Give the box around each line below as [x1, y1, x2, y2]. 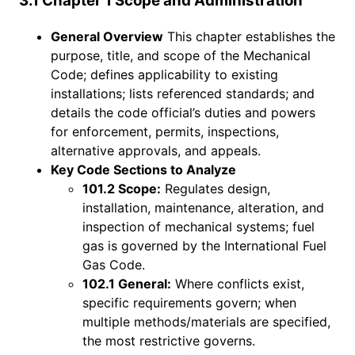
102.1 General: [82, 275, 171, 292]
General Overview [51, 28, 163, 44]
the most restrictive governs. [82, 332, 255, 349]
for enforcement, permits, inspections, [51, 123, 279, 139]
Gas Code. [82, 256, 145, 273]
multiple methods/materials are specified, [82, 313, 330, 330]
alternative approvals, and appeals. [51, 142, 261, 158]
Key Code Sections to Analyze [51, 161, 236, 177]
